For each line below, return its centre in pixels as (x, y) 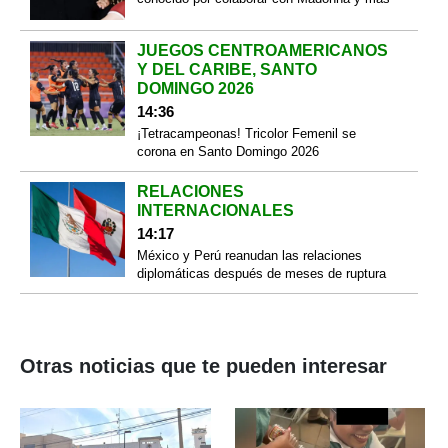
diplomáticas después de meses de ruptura (261, 274)
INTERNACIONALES (215, 211)
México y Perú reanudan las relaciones (249, 256)
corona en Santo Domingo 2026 (227, 152)
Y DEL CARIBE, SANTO (226, 70)
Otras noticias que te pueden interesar (203, 366)
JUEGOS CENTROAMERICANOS (262, 51)
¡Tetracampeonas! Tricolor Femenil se (246, 134)
